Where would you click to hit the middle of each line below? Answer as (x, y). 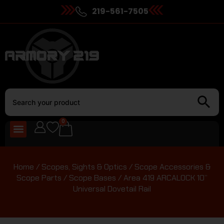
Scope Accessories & (172, 166)
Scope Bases (92, 177)
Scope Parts (39, 177)
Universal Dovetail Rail (112, 188)
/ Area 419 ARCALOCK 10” (162, 177)
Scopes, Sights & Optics (84, 166)
